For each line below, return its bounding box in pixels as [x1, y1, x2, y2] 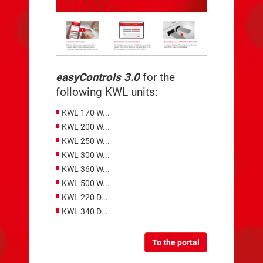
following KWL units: [56, 85, 158, 99]
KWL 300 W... [62, 150, 110, 160]
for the [140, 70, 175, 84]
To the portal [152, 237, 200, 247]
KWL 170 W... [62, 107, 110, 117]
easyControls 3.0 [56, 70, 140, 84]
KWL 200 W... [62, 122, 110, 131]
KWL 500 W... [62, 178, 110, 188]
